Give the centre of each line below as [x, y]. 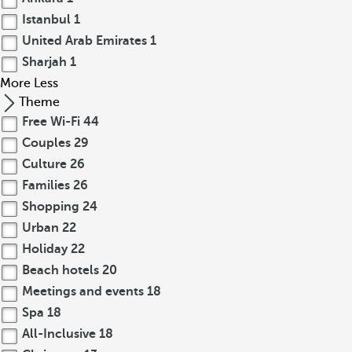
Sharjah [44, 62]
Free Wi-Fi [51, 122]
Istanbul [46, 20]
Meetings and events [83, 291]
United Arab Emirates [84, 41]
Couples [46, 143]
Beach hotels [60, 270]
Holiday [45, 249]
